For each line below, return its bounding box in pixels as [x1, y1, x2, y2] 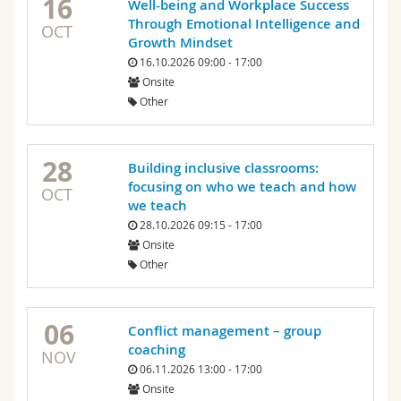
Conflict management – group [127, 321, 321, 341]
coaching [127, 340, 185, 360]
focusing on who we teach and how [127, 177, 356, 197]
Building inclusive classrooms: [127, 158, 319, 178]
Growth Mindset [127, 33, 233, 53]
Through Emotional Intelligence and [127, 14, 360, 34]
